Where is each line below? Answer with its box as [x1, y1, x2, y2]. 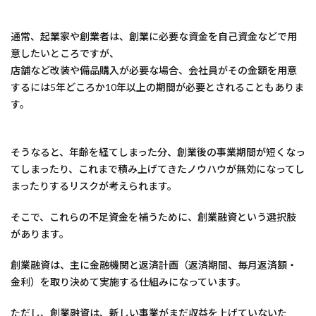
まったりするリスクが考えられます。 [11, 180, 177, 192]
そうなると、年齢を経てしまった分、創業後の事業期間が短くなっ [11, 146, 305, 158]
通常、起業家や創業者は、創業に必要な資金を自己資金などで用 [11, 30, 297, 42]
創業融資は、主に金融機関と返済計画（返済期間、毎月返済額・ [11, 259, 297, 271]
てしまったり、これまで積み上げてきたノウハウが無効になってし [11, 163, 305, 175]
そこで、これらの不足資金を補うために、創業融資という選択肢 [11, 211, 296, 223]
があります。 [11, 228, 69, 240]
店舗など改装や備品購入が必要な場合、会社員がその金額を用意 [11, 64, 297, 76]
